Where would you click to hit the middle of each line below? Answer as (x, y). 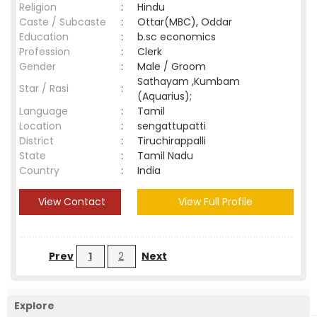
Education (44, 37)
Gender (38, 67)
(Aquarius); (165, 96)
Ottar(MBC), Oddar (185, 22)
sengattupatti (174, 126)
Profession (45, 52)
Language (44, 111)
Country (39, 171)
